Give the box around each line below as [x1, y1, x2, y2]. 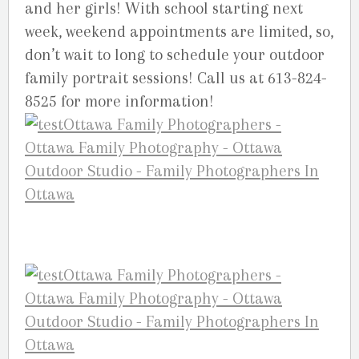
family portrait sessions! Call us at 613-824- [25, 69, 327, 88]
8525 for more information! [25, 92, 214, 111]
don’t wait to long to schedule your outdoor [25, 46, 325, 65]
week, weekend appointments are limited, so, [25, 22, 333, 42]
